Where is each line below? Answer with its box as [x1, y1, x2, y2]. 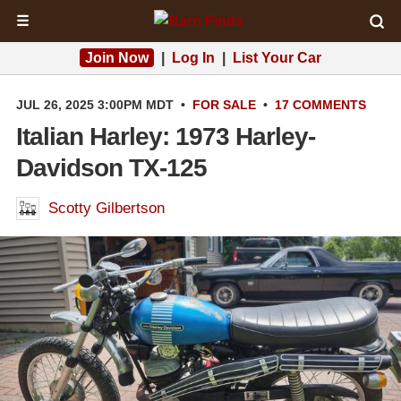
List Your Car [233, 50, 321, 65]
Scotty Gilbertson [48, 200, 165, 217]
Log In [172, 50, 215, 65]
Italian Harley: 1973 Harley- [16, 123, 315, 150]
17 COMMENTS [275, 98, 366, 112]
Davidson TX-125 [16, 154, 207, 182]
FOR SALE [192, 98, 256, 112]
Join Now [85, 50, 149, 65]
